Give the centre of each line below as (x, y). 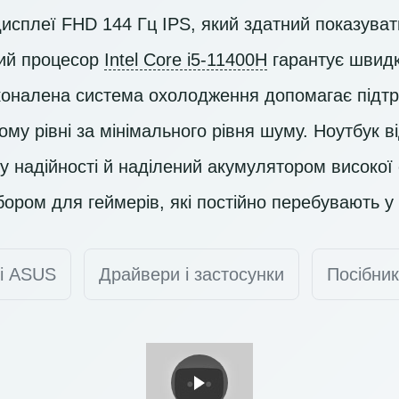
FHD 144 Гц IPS (126, 24)
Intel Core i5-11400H (186, 59)
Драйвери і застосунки (191, 274)
